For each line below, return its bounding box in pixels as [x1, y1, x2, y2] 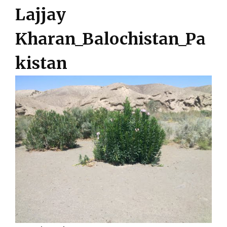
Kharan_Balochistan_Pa [15, 28, 206, 49]
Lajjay [15, 4, 66, 25]
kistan [15, 53, 67, 73]
